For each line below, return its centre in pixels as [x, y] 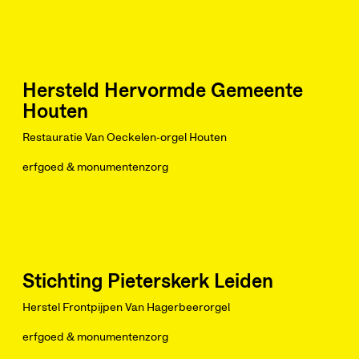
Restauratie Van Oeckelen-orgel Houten [125, 138]
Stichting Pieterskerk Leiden [148, 282]
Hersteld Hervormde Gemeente [163, 91]
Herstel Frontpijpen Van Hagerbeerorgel [126, 308]
